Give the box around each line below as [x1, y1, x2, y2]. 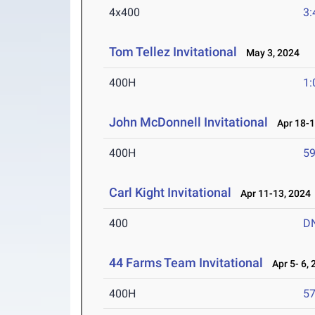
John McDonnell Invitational [109, 115, 269, 129]
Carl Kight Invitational [109, 185, 235, 200]
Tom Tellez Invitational [109, 44, 238, 59]
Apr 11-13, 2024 [234, 188, 311, 199]
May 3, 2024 [240, 47, 300, 58]
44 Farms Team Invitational [109, 255, 264, 270]
